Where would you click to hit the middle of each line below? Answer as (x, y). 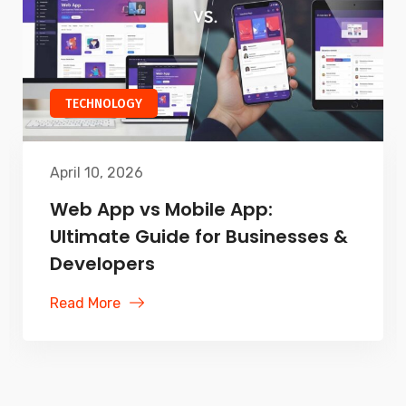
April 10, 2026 (97, 173)
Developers (102, 264)
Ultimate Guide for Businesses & (199, 237)
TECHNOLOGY (104, 104)
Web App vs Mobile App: (161, 210)
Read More (85, 304)
